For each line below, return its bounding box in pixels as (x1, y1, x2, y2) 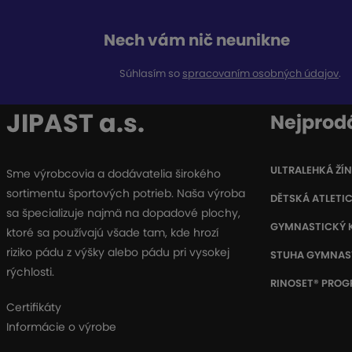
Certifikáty (6, 299, 61, 316)
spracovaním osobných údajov (182, 66, 339, 82)
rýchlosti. (6, 264, 54, 280)
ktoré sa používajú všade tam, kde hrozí (6, 225, 218, 241)
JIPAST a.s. (6, 105, 145, 141)
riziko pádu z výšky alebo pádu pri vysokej (6, 244, 229, 261)
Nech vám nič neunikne (104, 28, 290, 51)
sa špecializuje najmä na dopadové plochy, (6, 205, 240, 222)
